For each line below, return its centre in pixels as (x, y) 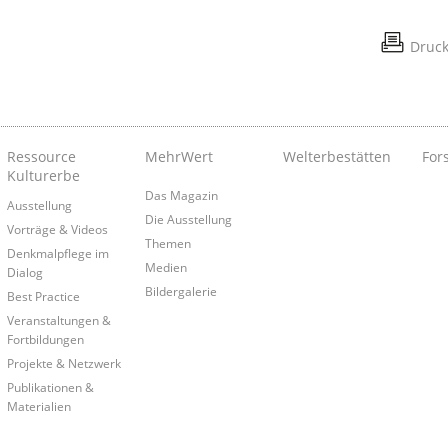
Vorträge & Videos (57, 228)
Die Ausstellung (188, 218)
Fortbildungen (45, 338)
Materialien (38, 405)
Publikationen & (50, 386)
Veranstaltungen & (58, 319)
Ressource (41, 156)
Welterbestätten (337, 156)
